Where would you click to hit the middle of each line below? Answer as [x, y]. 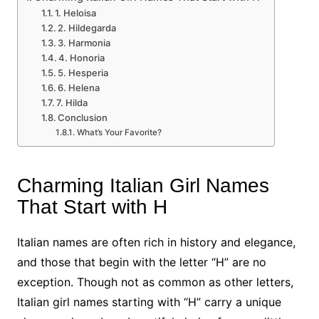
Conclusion [83, 117]
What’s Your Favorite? [119, 132]
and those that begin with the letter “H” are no [141, 262]
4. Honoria [82, 58]
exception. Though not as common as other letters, [155, 282]
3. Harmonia [84, 43]
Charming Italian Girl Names [143, 185]
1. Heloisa [76, 13]
